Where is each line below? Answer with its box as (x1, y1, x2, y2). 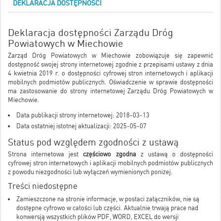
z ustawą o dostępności (136, 150, 213, 158)
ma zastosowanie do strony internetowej (8, 87, 128, 95)
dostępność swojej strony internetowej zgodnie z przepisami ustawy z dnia (8, 61, 213, 69)
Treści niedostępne (8, 181, 77, 191)
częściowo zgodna (83, 150, 136, 158)
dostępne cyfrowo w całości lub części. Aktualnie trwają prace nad (16, 204, 198, 212)
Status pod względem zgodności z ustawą (8, 137, 179, 148)
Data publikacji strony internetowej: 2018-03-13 (16, 111, 149, 119)
